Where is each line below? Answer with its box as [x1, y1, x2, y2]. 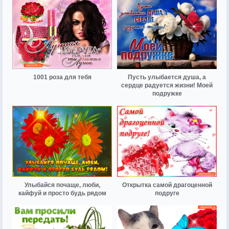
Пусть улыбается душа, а [128, 73, 206, 81]
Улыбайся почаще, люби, [24, 181, 100, 189]
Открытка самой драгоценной [122, 181, 212, 189]
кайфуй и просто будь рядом [18, 190, 106, 197]
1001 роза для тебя [33, 73, 91, 81]
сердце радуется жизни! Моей [121, 81, 213, 89]
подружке [152, 89, 182, 97]
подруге [154, 190, 179, 197]
